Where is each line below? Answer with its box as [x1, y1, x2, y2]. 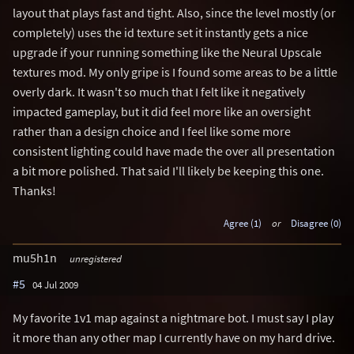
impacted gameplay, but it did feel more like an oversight [13, 104, 311, 119]
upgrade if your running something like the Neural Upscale [13, 44, 322, 60]
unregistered [69, 251, 122, 265]
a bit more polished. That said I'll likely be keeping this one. [13, 163, 324, 179]
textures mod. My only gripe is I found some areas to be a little [13, 64, 337, 80]
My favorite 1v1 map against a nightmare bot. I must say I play [13, 309, 333, 326]
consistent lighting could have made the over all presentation [13, 143, 335, 159]
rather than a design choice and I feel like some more [13, 123, 291, 139]
